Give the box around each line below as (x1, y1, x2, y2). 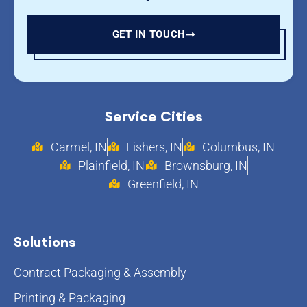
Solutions (14, 232, 76, 250)
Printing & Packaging (14, 290, 125, 305)
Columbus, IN (201, 139, 275, 154)
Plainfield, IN (78, 158, 145, 173)
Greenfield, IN (127, 176, 199, 191)
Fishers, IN (126, 139, 183, 154)
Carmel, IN (50, 139, 107, 154)
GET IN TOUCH (112, 27, 186, 40)
